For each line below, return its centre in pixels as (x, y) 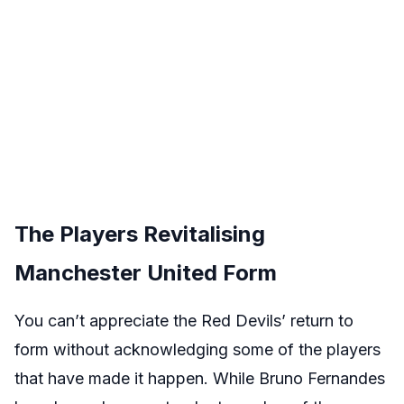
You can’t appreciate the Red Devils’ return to (184, 321)
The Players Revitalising (140, 234)
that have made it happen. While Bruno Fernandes (200, 378)
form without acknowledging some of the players (197, 349)
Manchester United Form (146, 273)
